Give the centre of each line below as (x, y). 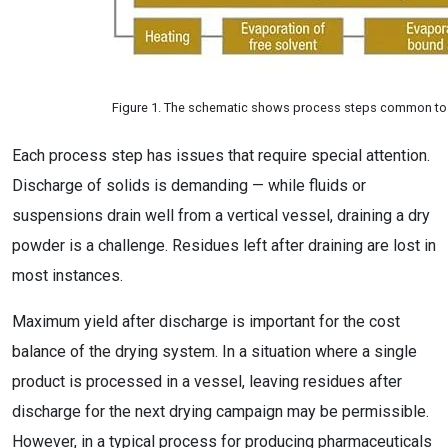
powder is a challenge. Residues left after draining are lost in (224, 245)
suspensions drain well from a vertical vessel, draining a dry (221, 215)
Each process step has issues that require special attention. (221, 155)
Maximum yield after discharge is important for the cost (206, 321)
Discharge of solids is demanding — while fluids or (189, 185)
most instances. (67, 275)
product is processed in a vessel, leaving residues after (207, 381)
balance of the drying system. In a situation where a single (214, 351)
